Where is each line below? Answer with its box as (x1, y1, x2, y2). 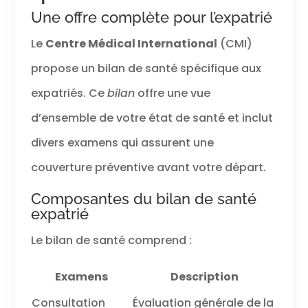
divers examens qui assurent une (30, 134, 214, 151)
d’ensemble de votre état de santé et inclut (30, 109, 273, 126)
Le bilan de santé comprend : (30, 232, 192, 248)
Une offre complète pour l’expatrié (30, 8, 272, 26)
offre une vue (134, 85, 210, 101)
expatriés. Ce (30, 85, 107, 101)
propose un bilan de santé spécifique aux (30, 60, 261, 76)
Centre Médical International (45, 35, 217, 52)
